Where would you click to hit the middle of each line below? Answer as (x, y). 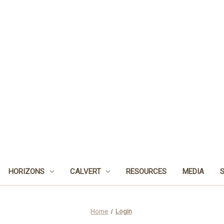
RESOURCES (146, 171)
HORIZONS (26, 171)
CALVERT (85, 171)
